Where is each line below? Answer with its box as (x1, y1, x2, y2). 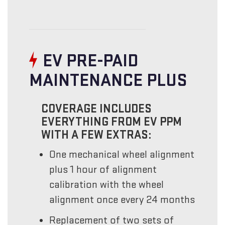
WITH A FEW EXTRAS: (41, 128, 152, 143)
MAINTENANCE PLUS (29, 70, 187, 92)
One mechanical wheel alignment (49, 148, 195, 161)
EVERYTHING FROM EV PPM (41, 115, 182, 130)
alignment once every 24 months (49, 193, 195, 206)
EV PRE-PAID (42, 50, 139, 72)
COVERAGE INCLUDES (41, 101, 152, 117)
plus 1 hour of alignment (49, 163, 157, 176)
